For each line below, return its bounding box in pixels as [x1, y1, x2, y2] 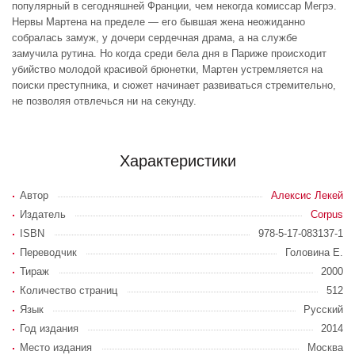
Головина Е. [285, 246, 343, 258]
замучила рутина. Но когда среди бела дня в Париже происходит [12, 48, 326, 59]
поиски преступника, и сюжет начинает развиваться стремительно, [12, 79, 336, 91]
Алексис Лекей [271, 189, 343, 201]
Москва [307, 342, 343, 353]
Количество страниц [20, 284, 117, 296]
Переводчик [20, 246, 77, 258]
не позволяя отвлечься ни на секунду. [12, 95, 197, 107]
